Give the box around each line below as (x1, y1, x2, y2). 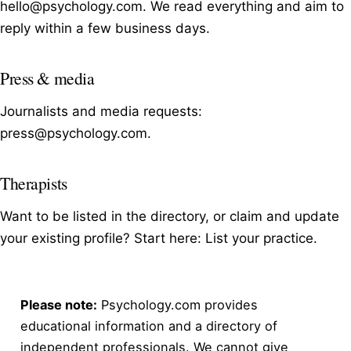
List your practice (205, 230, 313, 246)
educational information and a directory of (20, 317, 277, 334)
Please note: (20, 296, 97, 313)
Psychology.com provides (97, 296, 258, 313)
